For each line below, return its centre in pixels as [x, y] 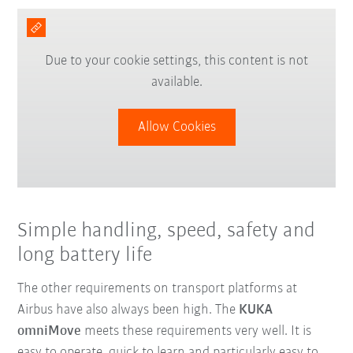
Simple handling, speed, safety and [167, 232]
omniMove [51, 331]
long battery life [85, 256]
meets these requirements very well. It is [198, 331]
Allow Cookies [176, 128]
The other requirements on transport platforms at [158, 288]
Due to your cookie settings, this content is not [176, 61]
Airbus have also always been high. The [128, 310]
